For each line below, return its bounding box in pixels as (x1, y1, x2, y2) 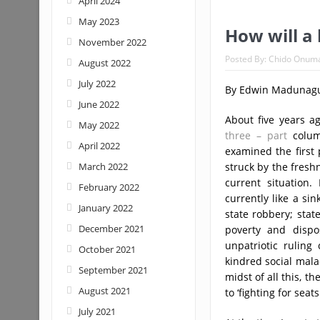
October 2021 (78, 243, 136, 256)
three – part (224, 129, 287, 143)
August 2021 (78, 284, 131, 297)
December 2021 (78, 222, 144, 235)
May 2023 (78, 15, 119, 28)
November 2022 (78, 36, 146, 49)
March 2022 (78, 160, 128, 173)
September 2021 (78, 264, 148, 276)
